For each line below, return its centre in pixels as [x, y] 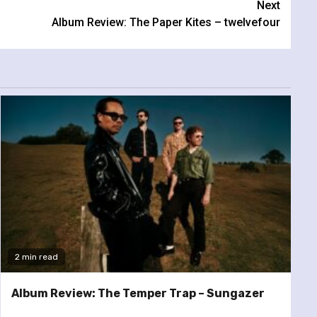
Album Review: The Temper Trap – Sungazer [138, 293]
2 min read [36, 257]
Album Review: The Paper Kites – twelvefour [166, 22]
